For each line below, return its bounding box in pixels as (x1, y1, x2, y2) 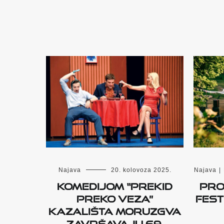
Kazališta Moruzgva (48, 202, 181, 217)
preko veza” (76, 189, 153, 205)
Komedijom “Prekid (57, 177, 172, 192)
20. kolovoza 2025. (110, 166, 171, 174)
